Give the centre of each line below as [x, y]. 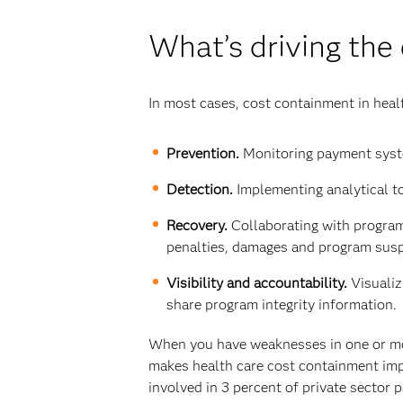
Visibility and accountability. [258, 283]
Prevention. [202, 153]
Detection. [199, 189]
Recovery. [198, 225]
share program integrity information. [281, 304]
